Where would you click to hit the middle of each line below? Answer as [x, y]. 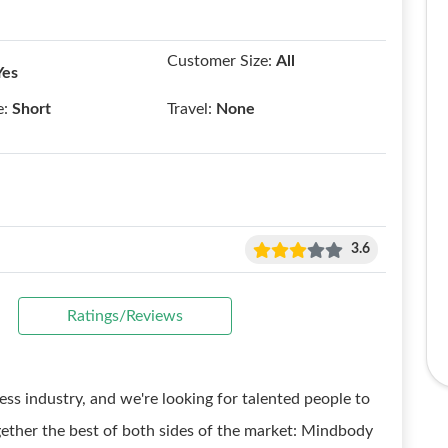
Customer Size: [220, 61]
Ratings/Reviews [125, 316]
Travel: [190, 109]
